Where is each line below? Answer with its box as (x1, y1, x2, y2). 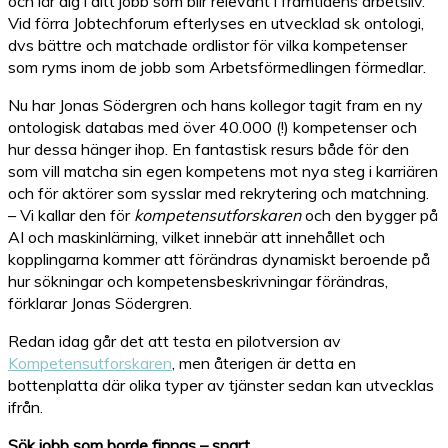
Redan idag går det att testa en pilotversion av (8, 331, 341, 351)
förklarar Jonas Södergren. (8, 293, 192, 313)
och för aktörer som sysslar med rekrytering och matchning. (8, 183, 429, 203)
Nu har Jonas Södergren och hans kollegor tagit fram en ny (8, 95, 423, 115)
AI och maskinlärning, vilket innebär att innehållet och (8, 227, 385, 247)
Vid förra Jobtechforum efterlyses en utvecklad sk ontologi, (8, 13, 424, 33)
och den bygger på (301, 205, 438, 225)
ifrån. (8, 397, 43, 417)
